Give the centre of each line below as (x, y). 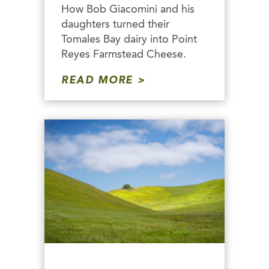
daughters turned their (115, 24)
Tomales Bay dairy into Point (129, 39)
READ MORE (97, 81)
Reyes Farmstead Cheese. (124, 54)
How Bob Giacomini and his (128, 9)
